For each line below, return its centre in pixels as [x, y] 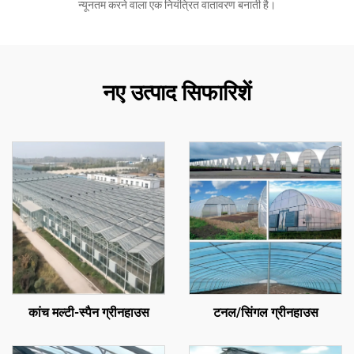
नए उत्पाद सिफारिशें [177, 93]
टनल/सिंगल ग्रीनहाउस [265, 313]
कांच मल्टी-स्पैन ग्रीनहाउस [88, 313]
